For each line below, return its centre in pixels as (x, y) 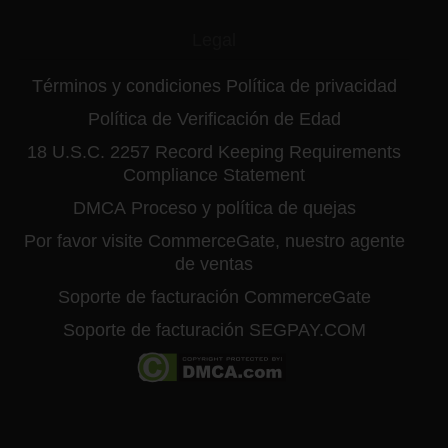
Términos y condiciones (126, 86)
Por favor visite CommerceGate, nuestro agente (214, 241)
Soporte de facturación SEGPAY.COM (214, 330)
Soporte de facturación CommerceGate (214, 297)
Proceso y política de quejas (243, 208)
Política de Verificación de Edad (214, 119)
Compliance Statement (214, 175)
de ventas (214, 264)
